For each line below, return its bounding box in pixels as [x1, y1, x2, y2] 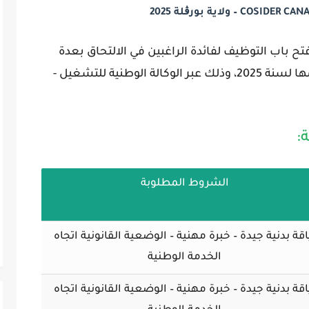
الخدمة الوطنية [148, 252, 221, 264]
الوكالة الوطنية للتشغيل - [53, 68, 183, 81]
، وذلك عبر [183, 68, 237, 81]
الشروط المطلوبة [140, 178, 229, 190]
